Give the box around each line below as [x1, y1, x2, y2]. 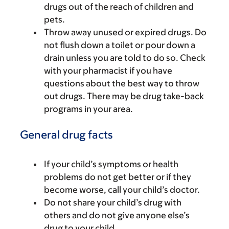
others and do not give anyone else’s [44, 210, 190, 220]
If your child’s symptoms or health [44, 159, 178, 169]
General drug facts [20, 128, 112, 141]
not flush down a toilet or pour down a [44, 40, 195, 50]
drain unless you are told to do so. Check [44, 53, 205, 63]
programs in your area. [44, 104, 133, 114]
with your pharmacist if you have [44, 65, 172, 76]
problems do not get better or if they [44, 172, 191, 182]
